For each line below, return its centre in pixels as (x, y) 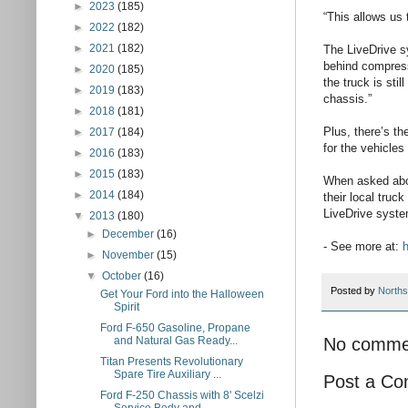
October (123, 276)
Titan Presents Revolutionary (171, 362)
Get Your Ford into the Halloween (182, 294)
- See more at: (363, 247)
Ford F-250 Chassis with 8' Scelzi (182, 395)
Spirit (126, 307)
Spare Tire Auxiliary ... (167, 374)
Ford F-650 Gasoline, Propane (175, 328)
